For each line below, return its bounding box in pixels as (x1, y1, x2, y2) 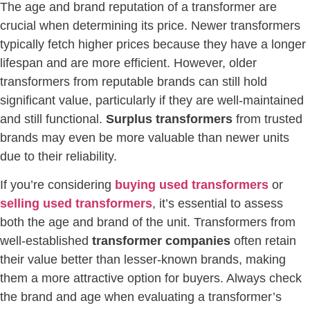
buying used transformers (115, 178, 268, 192)
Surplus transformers (106, 111, 232, 126)
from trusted (232, 111, 302, 126)
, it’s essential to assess (152, 197, 283, 211)
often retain (230, 234, 296, 248)
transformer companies (92, 234, 230, 248)
